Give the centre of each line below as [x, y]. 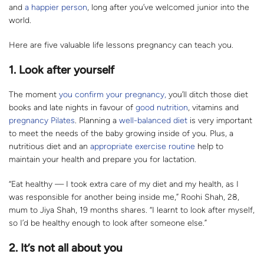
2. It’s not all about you [66, 248]
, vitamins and [213, 108]
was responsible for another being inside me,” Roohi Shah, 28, [124, 197]
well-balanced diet [153, 121]
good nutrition [162, 108]
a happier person [56, 8]
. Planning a [97, 121]
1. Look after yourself [62, 70]
